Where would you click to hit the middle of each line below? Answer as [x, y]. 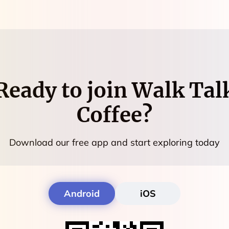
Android [82, 193]
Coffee [109, 115]
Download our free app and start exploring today [114, 142]
